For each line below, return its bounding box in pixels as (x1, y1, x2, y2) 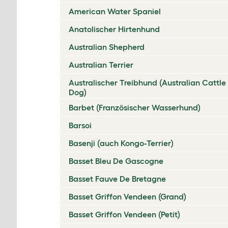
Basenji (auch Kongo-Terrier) (69, 138, 174, 148)
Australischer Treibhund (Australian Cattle (69, 78, 226, 87)
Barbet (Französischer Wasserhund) (69, 103, 201, 112)
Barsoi (69, 121, 92, 130)
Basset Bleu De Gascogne (69, 156, 163, 165)
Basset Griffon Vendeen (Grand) (69, 192, 186, 201)
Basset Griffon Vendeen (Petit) (69, 210, 180, 219)
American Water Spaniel (69, 7, 161, 16)
